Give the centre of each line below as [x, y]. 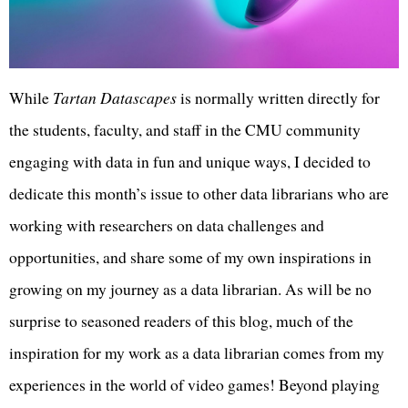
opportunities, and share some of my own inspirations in [190, 257]
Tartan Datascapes [115, 98]
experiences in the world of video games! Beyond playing [194, 385]
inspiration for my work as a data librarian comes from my [197, 353]
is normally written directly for [278, 98]
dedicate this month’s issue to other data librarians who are [199, 194]
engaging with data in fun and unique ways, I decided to [190, 162]
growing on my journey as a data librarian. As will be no [190, 289]
